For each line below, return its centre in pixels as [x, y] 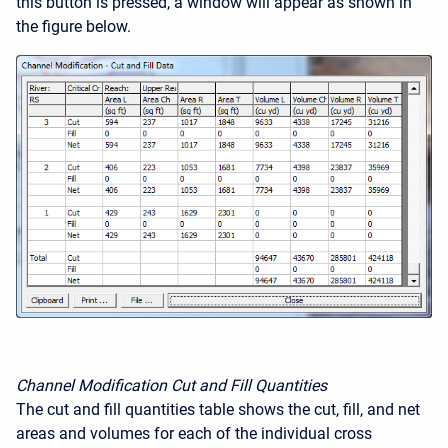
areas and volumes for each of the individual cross [194, 434]
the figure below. [73, 26]
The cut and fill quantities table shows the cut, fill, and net [218, 410]
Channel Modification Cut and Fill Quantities [171, 386]
